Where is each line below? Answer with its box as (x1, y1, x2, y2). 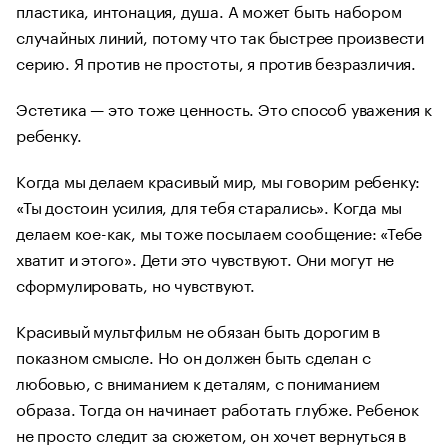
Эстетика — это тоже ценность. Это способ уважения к (16, 95, 432, 120)
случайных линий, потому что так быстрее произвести (16, 23, 424, 48)
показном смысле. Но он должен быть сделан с (16, 343, 371, 368)
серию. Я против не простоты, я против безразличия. (16, 49, 416, 74)
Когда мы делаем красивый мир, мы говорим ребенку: (16, 167, 421, 192)
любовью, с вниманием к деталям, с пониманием (16, 369, 381, 394)
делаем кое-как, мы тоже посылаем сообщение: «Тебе (16, 219, 423, 244)
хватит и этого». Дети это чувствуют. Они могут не (16, 245, 395, 270)
